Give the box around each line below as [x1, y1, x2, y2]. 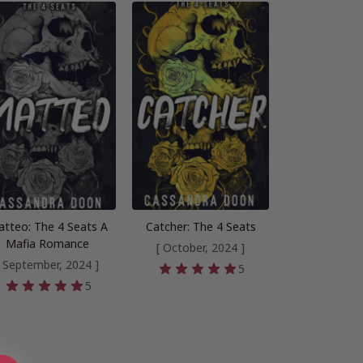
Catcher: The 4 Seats [145, 219, 256, 235]
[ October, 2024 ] [156, 240, 246, 256]
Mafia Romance [6, 236, 90, 252]
